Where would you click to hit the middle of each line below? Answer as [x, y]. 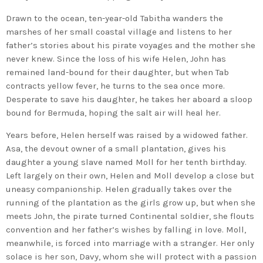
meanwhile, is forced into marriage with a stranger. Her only [130, 243]
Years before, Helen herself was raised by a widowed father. [127, 135]
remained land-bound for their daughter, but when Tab [117, 72]
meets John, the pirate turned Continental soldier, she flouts [130, 216]
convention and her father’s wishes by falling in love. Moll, [126, 229]
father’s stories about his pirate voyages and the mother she [131, 45]
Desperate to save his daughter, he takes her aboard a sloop [129, 99]
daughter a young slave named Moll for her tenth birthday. [126, 162]
